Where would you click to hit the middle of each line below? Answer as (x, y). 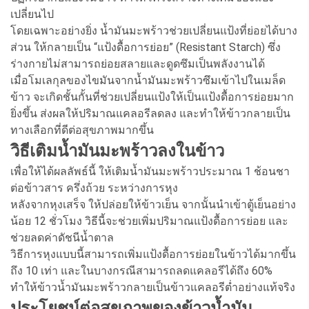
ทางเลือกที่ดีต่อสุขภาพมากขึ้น (82, 130)
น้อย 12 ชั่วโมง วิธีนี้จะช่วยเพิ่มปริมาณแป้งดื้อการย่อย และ (149, 221)
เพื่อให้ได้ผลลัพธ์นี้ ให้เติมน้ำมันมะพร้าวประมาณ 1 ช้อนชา (150, 171)
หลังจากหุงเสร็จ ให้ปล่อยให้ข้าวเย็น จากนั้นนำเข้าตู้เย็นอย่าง (153, 204)
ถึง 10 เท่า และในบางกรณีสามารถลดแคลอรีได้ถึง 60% (141, 270)
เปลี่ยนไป (32, 14)
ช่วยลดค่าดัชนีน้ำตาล (62, 237)
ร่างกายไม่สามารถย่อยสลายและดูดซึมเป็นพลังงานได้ (138, 63)
